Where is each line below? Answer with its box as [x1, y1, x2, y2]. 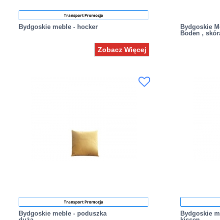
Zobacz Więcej [97, 45, 146, 54]
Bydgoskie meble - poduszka [19, 209, 107, 217]
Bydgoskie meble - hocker [19, 23, 98, 30]
